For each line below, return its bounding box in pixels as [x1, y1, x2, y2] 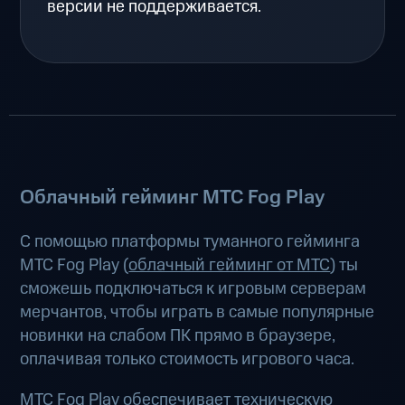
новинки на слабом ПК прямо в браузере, [20, 323, 336, 348]
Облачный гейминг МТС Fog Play [20, 184, 325, 212]
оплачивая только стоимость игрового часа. [20, 346, 355, 372]
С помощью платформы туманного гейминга [20, 229, 361, 254]
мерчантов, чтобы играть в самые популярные [20, 299, 375, 325]
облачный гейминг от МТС [128, 252, 331, 278]
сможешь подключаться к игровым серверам [20, 276, 367, 301]
